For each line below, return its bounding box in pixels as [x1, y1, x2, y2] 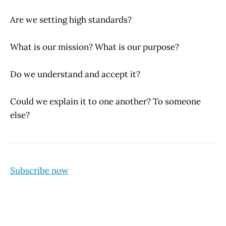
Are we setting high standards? [10, 14, 132, 25]
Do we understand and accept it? [10, 69, 140, 80]
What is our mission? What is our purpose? [10, 41, 179, 52]
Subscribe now [10, 164, 69, 176]
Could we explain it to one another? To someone [10, 96, 201, 107]
